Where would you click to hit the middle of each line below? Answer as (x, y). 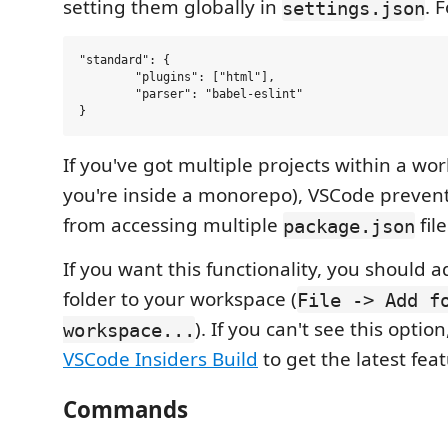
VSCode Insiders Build (160, 359)
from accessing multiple (173, 225)
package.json (349, 225)
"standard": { (124, 60)
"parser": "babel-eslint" (107, 94)
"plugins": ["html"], (107, 77)
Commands (125, 409)
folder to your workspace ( (180, 299)
